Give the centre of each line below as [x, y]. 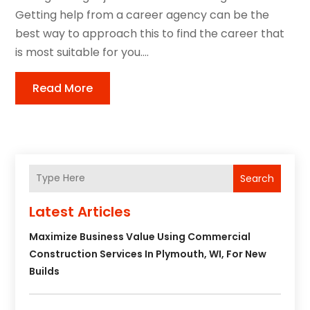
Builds [45, 271]
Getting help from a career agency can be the [143, 15]
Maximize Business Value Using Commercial [140, 236]
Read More [63, 88]
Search [257, 178]
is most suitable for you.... [82, 52]
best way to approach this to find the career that [150, 33]
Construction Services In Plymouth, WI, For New [148, 254]
